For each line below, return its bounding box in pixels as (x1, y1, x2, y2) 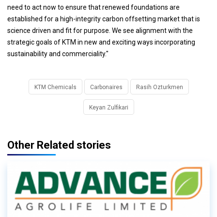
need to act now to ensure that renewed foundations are (7, 3, 180, 12)
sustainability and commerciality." (7, 50, 108, 58)
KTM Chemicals (34, 84, 77, 91)
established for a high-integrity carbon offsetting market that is (7, 15, 200, 23)
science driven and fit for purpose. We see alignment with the (7, 27, 193, 35)
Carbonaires (90, 84, 123, 91)
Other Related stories (7, 139, 111, 152)
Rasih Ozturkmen (136, 84, 183, 91)
